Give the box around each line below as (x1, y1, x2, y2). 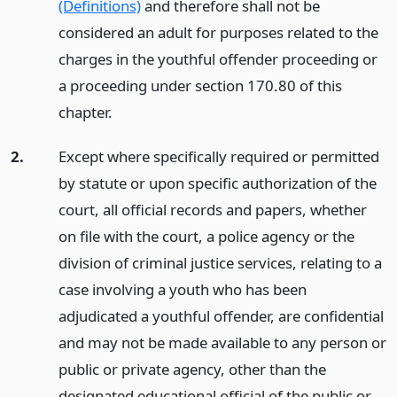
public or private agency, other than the (58, 359, 326, 380)
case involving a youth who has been (58, 279, 307, 300)
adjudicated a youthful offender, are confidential (58, 306, 384, 327)
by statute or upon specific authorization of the (58, 173, 377, 194)
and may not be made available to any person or (58, 332, 386, 354)
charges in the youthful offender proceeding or (58, 48, 378, 69)
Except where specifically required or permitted (58, 146, 379, 167)
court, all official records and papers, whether (58, 199, 367, 221)
